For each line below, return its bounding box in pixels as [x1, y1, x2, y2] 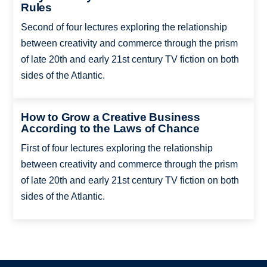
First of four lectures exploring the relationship [20, 143, 213, 154]
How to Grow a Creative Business [20, 111, 200, 124]
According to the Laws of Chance [20, 122, 200, 135]
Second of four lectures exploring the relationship [20, 21, 227, 32]
